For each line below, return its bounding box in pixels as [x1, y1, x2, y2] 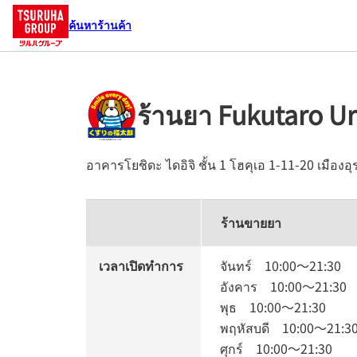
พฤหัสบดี [220, 318, 282, 337]
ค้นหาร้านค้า [69, 16, 131, 33]
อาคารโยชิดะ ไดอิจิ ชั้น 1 [86, 155, 226, 174]
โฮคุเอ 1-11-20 [226, 155, 314, 174]
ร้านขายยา [221, 213, 281, 232]
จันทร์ [220, 256, 265, 275]
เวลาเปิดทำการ [99, 256, 183, 275]
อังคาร [220, 277, 270, 296]
